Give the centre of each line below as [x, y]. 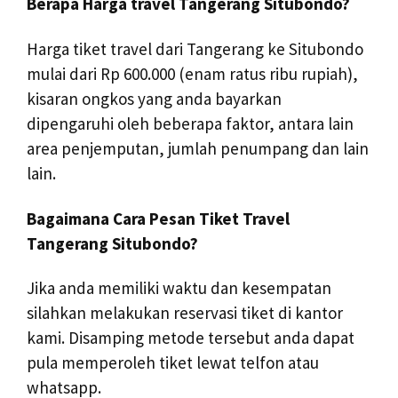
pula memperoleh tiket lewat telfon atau [173, 363]
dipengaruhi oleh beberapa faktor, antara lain [190, 123]
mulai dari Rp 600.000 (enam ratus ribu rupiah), [192, 73]
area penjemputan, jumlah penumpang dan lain [198, 148]
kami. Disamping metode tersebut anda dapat [191, 338]
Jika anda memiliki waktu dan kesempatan [179, 288]
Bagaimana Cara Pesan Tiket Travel [158, 218]
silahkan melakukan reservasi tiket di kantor [185, 313]
